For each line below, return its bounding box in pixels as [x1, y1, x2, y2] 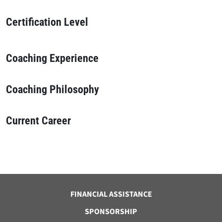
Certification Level [6, 16, 88, 29]
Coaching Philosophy [6, 83, 99, 96]
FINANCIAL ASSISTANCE [70, 189, 152, 200]
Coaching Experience [6, 52, 99, 65]
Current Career [6, 114, 71, 127]
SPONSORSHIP [85, 206, 137, 218]
